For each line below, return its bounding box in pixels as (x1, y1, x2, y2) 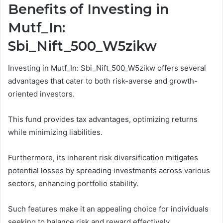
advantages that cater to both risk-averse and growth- (8, 76, 198, 86)
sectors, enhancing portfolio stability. (8, 179, 138, 189)
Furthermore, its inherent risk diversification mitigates (8, 153, 198, 163)
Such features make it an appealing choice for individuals (8, 204, 209, 214)
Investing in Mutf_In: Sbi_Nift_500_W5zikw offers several (8, 63, 206, 73)
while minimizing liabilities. (8, 127, 103, 137)
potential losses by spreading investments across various (8, 166, 210, 176)
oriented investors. (8, 89, 75, 99)
